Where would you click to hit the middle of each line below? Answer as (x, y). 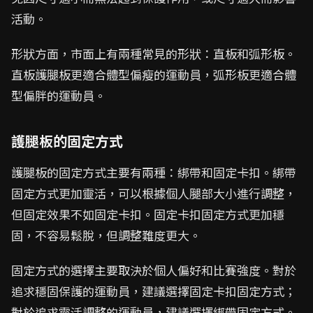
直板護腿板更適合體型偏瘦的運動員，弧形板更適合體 (154, 74)
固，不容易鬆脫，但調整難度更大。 (106, 235)
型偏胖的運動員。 (59, 95)
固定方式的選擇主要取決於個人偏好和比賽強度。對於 (154, 270)
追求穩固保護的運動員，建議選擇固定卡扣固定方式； (154, 291)
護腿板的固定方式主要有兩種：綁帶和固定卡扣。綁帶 (154, 172)
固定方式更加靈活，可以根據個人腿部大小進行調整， (154, 193)
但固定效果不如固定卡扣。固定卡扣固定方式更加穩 (148, 214)
